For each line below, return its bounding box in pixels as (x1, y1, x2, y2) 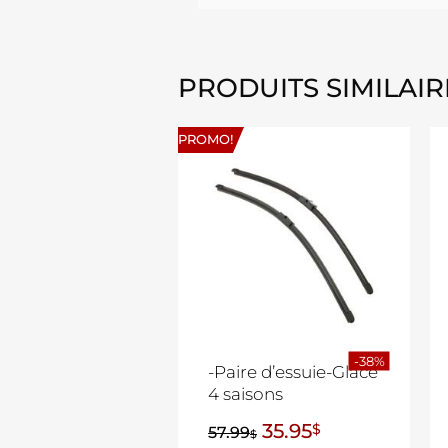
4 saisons (208, 384, 283, 405)
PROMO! (178, 132, 233, 148)
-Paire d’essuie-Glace (208, 362, 378, 383)
